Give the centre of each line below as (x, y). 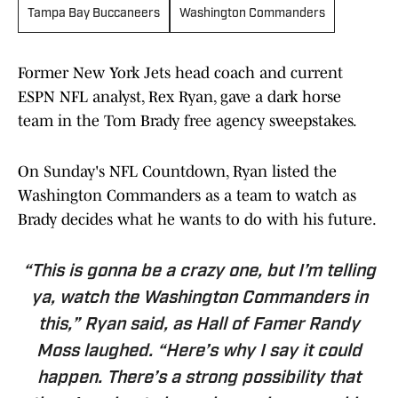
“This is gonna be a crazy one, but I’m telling (199, 272)
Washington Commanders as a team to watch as (187, 196)
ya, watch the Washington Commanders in (199, 299)
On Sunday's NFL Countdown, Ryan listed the (177, 172)
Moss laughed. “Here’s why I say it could (199, 352)
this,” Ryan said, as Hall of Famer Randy (199, 326)
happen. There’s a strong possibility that (199, 379)
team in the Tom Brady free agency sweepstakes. (187, 121)
